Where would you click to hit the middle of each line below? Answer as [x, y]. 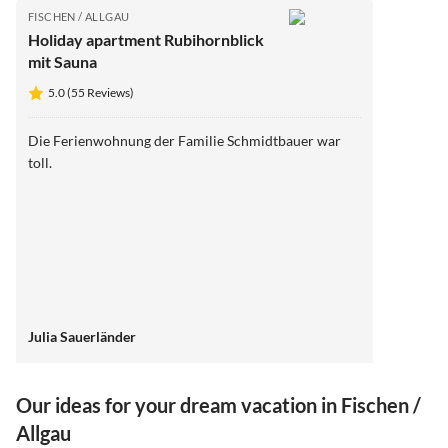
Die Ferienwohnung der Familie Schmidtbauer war [172, 140]
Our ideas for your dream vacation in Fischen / [218, 405]
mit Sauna [62, 61]
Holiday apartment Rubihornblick [146, 39]
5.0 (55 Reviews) [91, 92]
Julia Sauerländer [82, 336]
